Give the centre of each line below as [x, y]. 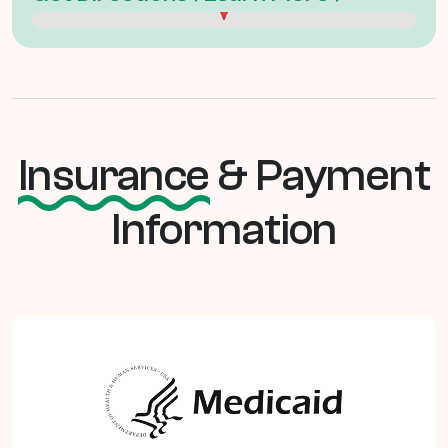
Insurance [113, 176]
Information [224, 230]
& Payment [320, 176]
